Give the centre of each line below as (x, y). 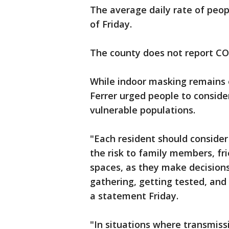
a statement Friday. (134, 196)
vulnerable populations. (143, 110)
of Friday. (111, 24)
